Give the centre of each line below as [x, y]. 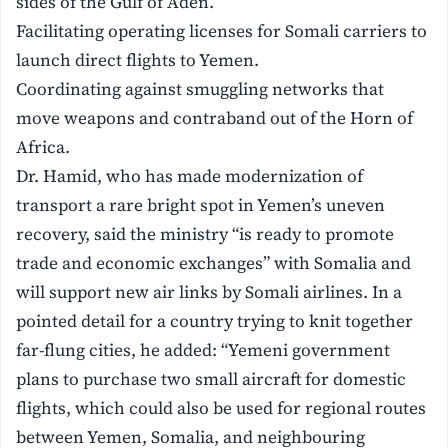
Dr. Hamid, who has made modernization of [190, 176]
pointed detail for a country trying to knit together [215, 321]
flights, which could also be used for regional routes [221, 408]
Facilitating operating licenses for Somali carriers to [222, 31]
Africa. [43, 147]
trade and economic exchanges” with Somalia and [214, 263]
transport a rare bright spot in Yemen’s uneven [201, 205]
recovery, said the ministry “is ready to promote [205, 234]
